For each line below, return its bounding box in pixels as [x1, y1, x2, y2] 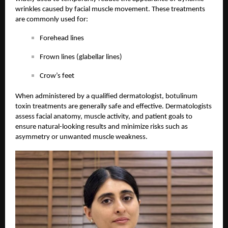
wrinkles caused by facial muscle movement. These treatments [15, 6, 205, 14]
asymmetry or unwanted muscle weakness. [15, 133, 148, 141]
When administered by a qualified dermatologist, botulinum [15, 93, 197, 101]
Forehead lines [40, 35, 84, 43]
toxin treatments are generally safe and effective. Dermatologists [15, 103, 212, 111]
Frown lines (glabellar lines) [40, 53, 122, 62]
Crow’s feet [40, 72, 74, 80]
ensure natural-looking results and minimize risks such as [15, 123, 188, 131]
